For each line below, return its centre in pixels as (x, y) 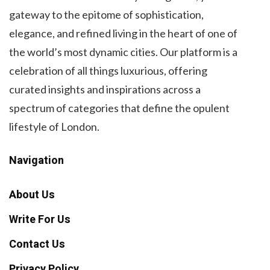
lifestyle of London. (54, 126)
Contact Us (37, 244)
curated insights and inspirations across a (105, 89)
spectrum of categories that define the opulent (119, 108)
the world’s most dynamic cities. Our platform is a (123, 52)
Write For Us (40, 219)
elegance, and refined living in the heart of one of (123, 33)
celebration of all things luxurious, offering (108, 70)
